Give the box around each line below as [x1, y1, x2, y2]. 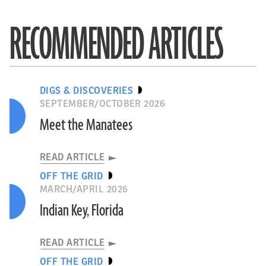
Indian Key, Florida [39, 200, 123, 221]
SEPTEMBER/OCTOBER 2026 [39, 99, 166, 109]
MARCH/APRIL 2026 [39, 184, 128, 195]
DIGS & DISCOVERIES [39, 85, 134, 96]
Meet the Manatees [39, 115, 132, 136]
